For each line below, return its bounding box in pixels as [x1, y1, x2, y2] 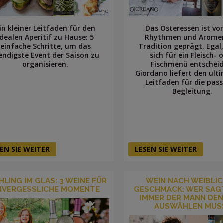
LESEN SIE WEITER [134, 144, 197, 154]
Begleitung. [172, 86, 213, 96]
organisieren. [22, 59, 69, 69]
